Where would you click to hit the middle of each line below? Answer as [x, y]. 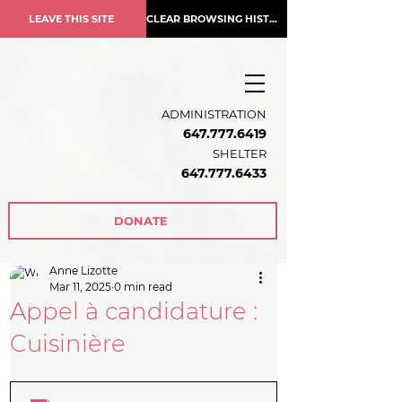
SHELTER [240, 153]
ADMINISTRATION [214, 114]
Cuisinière [68, 344]
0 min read [143, 287]
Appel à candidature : [134, 311]
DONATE [141, 221]
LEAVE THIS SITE [71, 18]
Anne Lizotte [83, 271]
